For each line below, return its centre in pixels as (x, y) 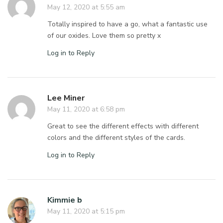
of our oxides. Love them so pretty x (104, 35)
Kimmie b (65, 200)
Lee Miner (66, 98)
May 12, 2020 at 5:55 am (86, 7)
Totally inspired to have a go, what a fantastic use (128, 24)
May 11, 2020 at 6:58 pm (86, 109)
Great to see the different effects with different (123, 126)
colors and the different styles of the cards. (116, 137)
